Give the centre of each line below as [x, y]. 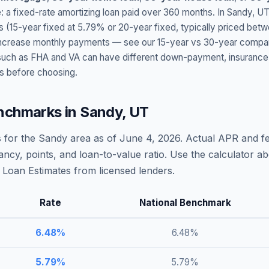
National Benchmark [185, 203]
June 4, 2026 [150, 138]
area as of [93, 138]
